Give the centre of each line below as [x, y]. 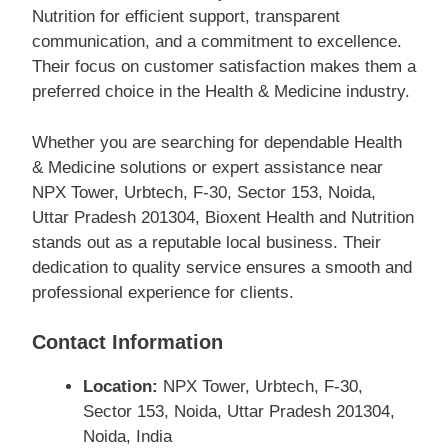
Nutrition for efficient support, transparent [186, 16]
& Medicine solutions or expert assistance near [207, 167]
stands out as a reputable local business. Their [206, 242]
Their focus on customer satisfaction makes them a [224, 66]
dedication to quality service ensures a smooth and [222, 267]
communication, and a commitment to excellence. [217, 41]
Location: [120, 386]
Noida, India [127, 436]
